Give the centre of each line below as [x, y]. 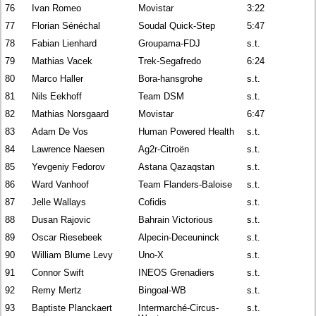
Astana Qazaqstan [177, 166]
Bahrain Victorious [176, 219]
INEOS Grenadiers [177, 272]
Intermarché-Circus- [179, 308]
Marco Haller [58, 78]
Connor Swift [58, 272]
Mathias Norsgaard [71, 114]
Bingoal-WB [163, 290]
